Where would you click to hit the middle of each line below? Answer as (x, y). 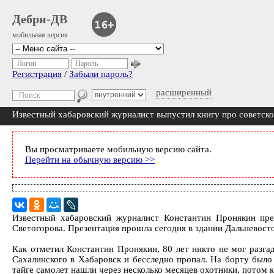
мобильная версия (40, 35)
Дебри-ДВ (40, 19)
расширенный (184, 92)
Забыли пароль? (101, 74)
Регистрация (37, 74)
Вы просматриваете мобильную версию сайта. (118, 149)
